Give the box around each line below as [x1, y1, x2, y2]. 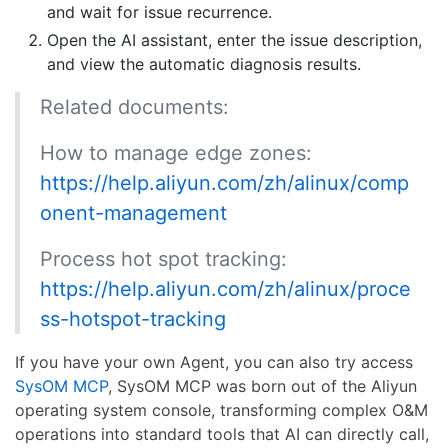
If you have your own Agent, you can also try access [15, 352, 413, 373]
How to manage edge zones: [40, 141, 312, 166]
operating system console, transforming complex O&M [15, 400, 428, 421]
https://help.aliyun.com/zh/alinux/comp [40, 171, 409, 196]
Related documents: [40, 95, 229, 120]
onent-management [40, 201, 227, 226]
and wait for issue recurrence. [47, 2, 272, 23]
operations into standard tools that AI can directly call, [15, 424, 429, 445]
